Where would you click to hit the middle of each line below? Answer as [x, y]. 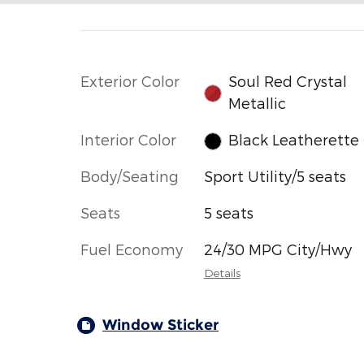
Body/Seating [130, 176]
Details [222, 273]
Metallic [258, 102]
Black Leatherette [294, 139]
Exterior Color [130, 80]
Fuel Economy [132, 249]
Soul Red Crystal [288, 80]
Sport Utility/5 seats [275, 176]
